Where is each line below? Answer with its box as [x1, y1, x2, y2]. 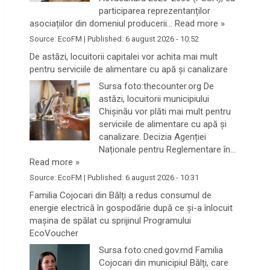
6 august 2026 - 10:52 [125, 34, 199, 44]
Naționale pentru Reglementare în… [99, 144, 236, 155]
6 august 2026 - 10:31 [125, 173, 199, 183]
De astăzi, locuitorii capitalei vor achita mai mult [30, 51, 218, 62]
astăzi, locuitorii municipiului [99, 93, 210, 104]
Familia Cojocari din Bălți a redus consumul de [30, 189, 212, 201]
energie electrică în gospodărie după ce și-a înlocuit [30, 202, 233, 213]
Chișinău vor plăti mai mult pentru [99, 106, 231, 117]
